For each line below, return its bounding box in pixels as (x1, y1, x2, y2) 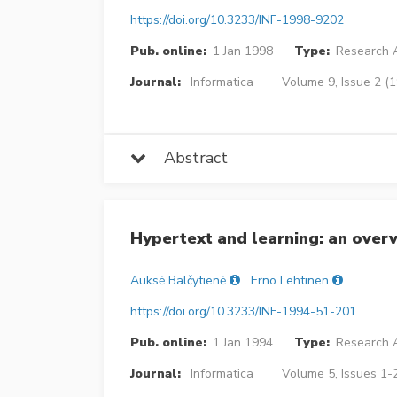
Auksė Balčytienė (130, 271, 226, 289)
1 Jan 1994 (212, 333, 273, 351)
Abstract (146, 146, 228, 168)
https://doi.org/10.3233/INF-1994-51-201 (130, 302, 356, 320)
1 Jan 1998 (212, 42, 273, 59)
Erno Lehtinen (251, 271, 329, 289)
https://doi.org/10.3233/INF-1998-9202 (130, 11, 344, 28)
